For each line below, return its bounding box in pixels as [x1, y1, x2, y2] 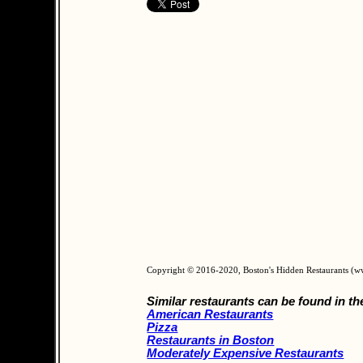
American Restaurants [147, 307, 274, 321]
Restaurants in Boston [147, 333, 275, 347]
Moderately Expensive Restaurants [147, 346, 344, 360]
